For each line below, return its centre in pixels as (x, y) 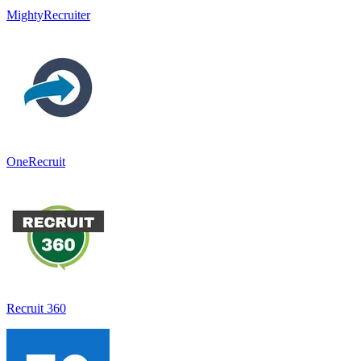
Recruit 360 (36, 308)
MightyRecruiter (48, 15)
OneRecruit (36, 161)
